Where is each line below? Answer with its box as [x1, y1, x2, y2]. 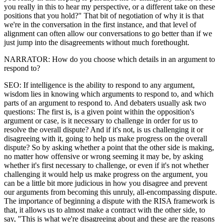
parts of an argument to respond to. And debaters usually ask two [4, 98, 206, 107]
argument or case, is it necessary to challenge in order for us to [4, 116, 198, 125]
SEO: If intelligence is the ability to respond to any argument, [4, 80, 195, 89]
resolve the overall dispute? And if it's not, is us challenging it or [4, 125, 203, 134]
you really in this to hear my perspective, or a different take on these [4, 2, 215, 11]
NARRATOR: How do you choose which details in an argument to [4, 55, 215, 63]
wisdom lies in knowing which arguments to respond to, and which [4, 89, 214, 98]
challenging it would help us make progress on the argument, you [4, 169, 208, 178]
